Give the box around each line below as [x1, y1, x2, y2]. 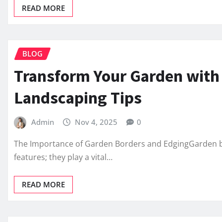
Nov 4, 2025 [75, 116, 118, 127]
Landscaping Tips [14, 87, 142, 108]
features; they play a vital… [14, 151, 112, 163]
